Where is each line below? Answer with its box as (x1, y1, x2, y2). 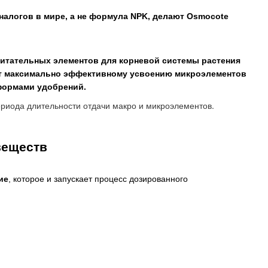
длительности (27, 99, 81, 111)
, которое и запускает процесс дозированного (8, 173, 188, 184)
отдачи (83, 99, 110, 111)
